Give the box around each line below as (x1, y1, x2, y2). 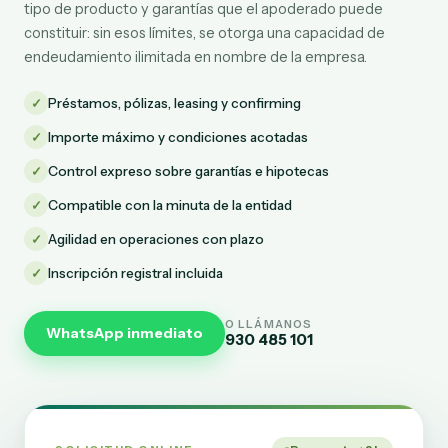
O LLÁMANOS (225, 317, 312, 331)
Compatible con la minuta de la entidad (48, 197, 292, 213)
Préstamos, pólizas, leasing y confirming (48, 95, 301, 111)
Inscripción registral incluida (48, 265, 223, 281)
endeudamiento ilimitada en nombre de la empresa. (24, 48, 367, 66)
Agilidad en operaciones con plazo (48, 231, 264, 247)
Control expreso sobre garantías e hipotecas (48, 163, 329, 179)
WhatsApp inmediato (46, 324, 203, 342)
